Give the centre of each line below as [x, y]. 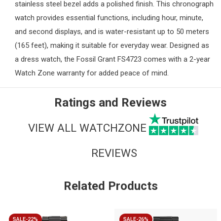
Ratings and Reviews [110, 103]
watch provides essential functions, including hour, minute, [109, 18]
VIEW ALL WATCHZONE [87, 128]
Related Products [110, 186]
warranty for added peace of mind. [112, 73]
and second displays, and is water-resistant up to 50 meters [112, 32]
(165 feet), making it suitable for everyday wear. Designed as [112, 46]
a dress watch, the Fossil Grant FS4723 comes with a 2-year [112, 59]
